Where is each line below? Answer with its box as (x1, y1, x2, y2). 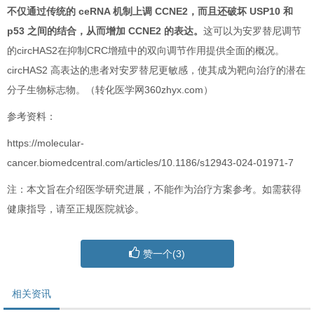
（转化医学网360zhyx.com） (86, 84, 213, 96)
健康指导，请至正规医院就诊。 (7, 203, 144, 215)
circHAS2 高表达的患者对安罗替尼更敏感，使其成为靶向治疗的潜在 (7, 64, 306, 76)
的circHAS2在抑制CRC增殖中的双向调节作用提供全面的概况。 (7, 45, 285, 57)
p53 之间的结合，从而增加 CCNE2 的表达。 (7, 25, 203, 37)
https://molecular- (7, 137, 84, 149)
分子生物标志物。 (7, 84, 86, 96)
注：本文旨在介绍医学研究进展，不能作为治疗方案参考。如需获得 (7, 184, 301, 196)
